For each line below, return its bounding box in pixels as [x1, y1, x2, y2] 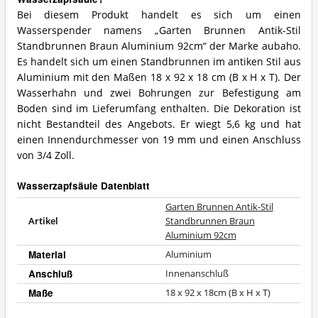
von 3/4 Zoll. [16, 149, 75, 163]
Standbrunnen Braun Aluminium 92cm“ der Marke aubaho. [16, 40, 301, 53]
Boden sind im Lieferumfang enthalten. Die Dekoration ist [16, 102, 301, 116]
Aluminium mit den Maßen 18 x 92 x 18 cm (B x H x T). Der [16, 71, 301, 84]
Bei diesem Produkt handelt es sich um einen [16, 9, 301, 22]
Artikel [28, 215, 58, 228]
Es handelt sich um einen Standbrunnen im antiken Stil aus [16, 55, 301, 69]
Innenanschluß [165, 268, 229, 280]
